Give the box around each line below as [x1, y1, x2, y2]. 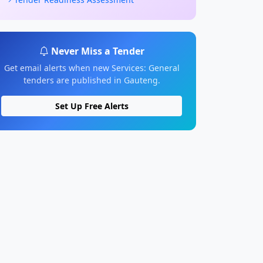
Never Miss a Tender [50, 45, 144, 58]
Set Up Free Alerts [55, 100, 129, 112]
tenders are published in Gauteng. [23, 75, 160, 86]
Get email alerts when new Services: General [4, 62, 180, 74]
